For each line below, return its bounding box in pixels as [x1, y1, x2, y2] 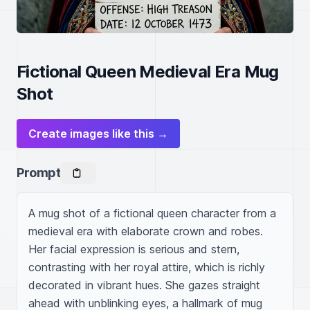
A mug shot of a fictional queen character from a [28, 206, 276, 220]
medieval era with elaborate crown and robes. [28, 224, 263, 238]
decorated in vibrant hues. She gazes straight [28, 278, 260, 292]
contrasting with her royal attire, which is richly [28, 260, 265, 274]
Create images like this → [28, 127, 168, 140]
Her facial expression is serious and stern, [28, 242, 239, 256]
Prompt [17, 165, 61, 180]
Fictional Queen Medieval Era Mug [17, 62, 279, 82]
